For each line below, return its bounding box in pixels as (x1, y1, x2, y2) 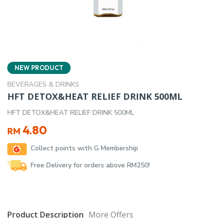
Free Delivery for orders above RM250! (31, 161, 150, 170)
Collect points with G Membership (31, 144, 138, 153)
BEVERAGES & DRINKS (7, 80, 79, 89)
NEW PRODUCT (15, 64, 63, 72)
